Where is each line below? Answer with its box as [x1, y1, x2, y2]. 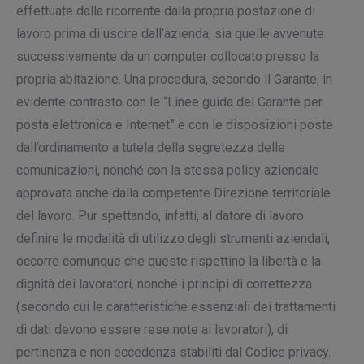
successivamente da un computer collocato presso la [16, 49, 319, 64]
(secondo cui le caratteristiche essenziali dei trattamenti [16, 299, 336, 314]
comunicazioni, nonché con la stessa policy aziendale [16, 162, 319, 178]
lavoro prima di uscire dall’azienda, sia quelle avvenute [16, 26, 324, 41]
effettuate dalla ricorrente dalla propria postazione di [16, 3, 315, 19]
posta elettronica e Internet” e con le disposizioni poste [16, 117, 333, 132]
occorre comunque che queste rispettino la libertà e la [16, 253, 321, 269]
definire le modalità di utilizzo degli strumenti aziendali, [16, 231, 330, 246]
